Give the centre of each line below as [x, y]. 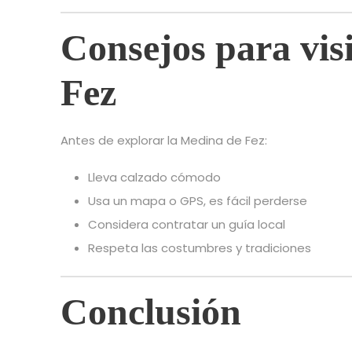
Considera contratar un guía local [187, 225]
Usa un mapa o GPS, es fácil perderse [198, 201]
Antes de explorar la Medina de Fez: [164, 141]
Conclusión [151, 312]
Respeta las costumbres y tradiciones [200, 248]
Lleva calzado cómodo [154, 178]
